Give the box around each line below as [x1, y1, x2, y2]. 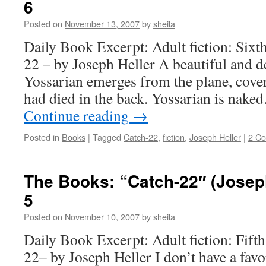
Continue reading [24, 105, 132, 125]
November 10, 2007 [65, 210, 140, 223]
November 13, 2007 [65, 17, 140, 30]
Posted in [24, 131, 59, 143]
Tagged [93, 131, 121, 143]
